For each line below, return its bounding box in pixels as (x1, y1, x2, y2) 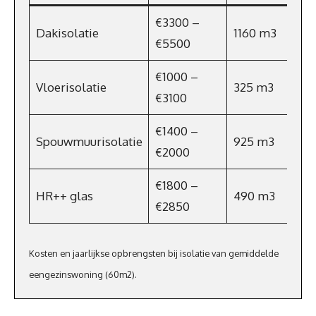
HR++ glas (35, 188, 93, 203)
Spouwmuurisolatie (35, 134, 142, 149)
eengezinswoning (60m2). (29, 268, 137, 280)
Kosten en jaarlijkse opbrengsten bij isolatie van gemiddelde (29, 247, 279, 259)
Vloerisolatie (35, 80, 107, 95)
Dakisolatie (35, 25, 99, 40)
